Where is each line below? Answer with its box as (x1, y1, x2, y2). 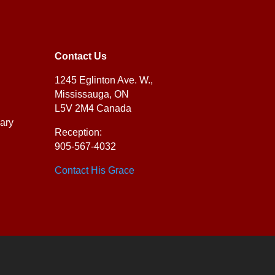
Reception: (55, 127, 103, 138)
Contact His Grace (55, 165, 135, 176)
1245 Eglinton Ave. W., (55, 75, 153, 86)
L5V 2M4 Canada (55, 103, 132, 114)
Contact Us (55, 51, 107, 62)
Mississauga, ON (55, 89, 130, 100)
